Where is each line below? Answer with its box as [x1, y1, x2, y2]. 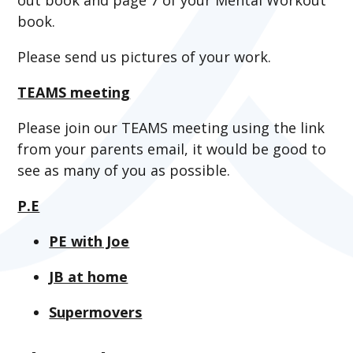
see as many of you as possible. [17, 160, 235, 180]
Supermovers [49, 302, 143, 321]
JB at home [49, 266, 128, 286]
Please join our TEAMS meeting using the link [17, 117, 325, 137]
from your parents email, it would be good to [17, 139, 327, 158]
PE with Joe [49, 231, 130, 251]
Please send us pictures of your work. [17, 46, 276, 66]
